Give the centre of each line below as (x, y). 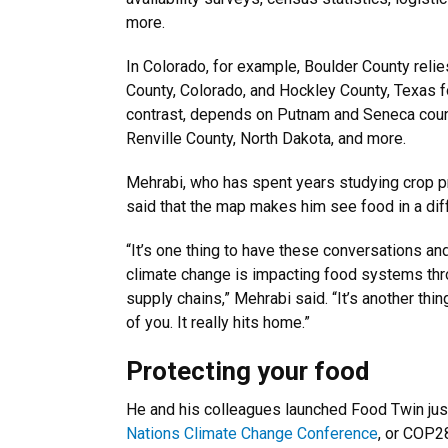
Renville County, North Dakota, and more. (270, 138)
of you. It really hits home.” (218, 322)
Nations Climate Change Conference (252, 433)
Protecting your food (247, 371)
